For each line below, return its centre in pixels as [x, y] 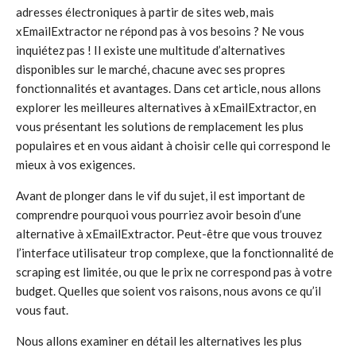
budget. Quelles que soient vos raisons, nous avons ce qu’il [168, 291]
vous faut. [42, 310]
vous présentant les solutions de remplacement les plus [160, 126]
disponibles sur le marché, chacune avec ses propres [151, 69]
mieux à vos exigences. [75, 164]
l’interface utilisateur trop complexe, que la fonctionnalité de [175, 253]
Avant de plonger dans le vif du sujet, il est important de [161, 195]
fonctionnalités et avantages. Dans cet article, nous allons [168, 88]
